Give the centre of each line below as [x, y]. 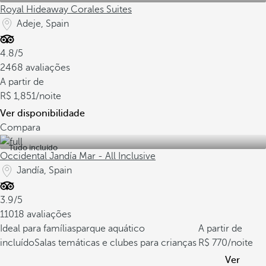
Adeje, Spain [43, 24]
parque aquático [110, 229]
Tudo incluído [33, 148]
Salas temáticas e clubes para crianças [115, 243]
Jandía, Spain [44, 170]
